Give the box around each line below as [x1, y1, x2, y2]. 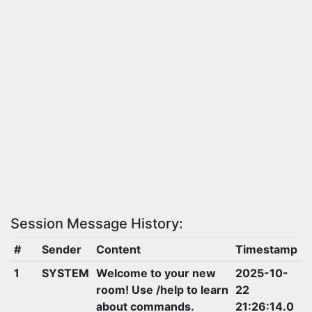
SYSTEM [41, 265, 89, 280]
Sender [41, 242, 81, 256]
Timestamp [235, 242, 297, 256]
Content [95, 242, 141, 256]
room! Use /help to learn [95, 282, 228, 297]
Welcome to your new [95, 265, 216, 280]
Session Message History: [10, 214, 183, 232]
